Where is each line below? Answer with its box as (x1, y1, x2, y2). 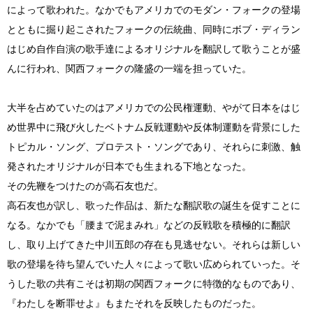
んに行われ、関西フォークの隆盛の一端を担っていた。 (7, 63, 252, 74)
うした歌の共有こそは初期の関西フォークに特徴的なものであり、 (7, 278, 300, 289)
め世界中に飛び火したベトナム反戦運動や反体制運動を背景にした (7, 122, 300, 133)
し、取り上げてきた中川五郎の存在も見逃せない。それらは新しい (7, 239, 300, 250)
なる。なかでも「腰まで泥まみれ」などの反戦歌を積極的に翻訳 (7, 219, 291, 231)
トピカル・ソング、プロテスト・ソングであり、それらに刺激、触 (7, 141, 300, 152)
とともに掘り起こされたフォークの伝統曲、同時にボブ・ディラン (7, 24, 300, 35)
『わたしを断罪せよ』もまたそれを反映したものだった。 (7, 298, 261, 309)
